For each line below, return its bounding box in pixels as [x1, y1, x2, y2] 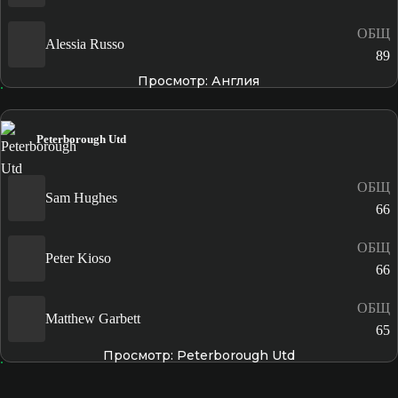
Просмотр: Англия [138, 72, 260, 89]
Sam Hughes [45, 190, 117, 206]
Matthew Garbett [45, 311, 140, 327]
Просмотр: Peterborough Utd [102, 346, 295, 363]
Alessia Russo [45, 36, 124, 52]
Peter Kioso [45, 251, 111, 267]
